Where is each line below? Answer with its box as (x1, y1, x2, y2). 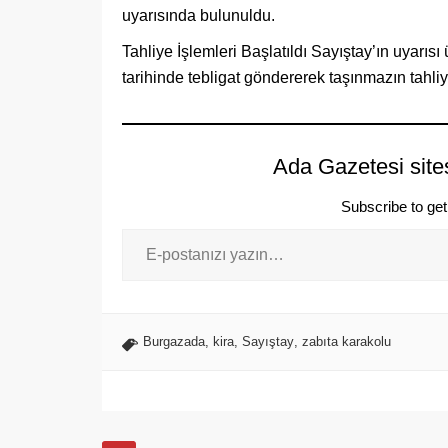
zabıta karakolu (302, 333, 391, 349)
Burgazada (143, 333, 205, 349)
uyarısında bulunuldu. (122, 6, 275, 24)
